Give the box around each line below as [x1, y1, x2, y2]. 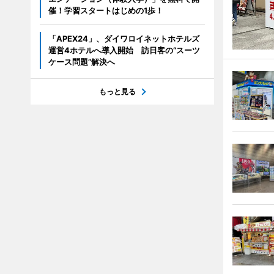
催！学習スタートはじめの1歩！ [48, 6, 163, 15]
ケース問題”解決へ [48, 57, 115, 67]
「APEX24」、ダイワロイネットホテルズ [48, 34, 199, 43]
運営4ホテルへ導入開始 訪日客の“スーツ [48, 45, 200, 55]
